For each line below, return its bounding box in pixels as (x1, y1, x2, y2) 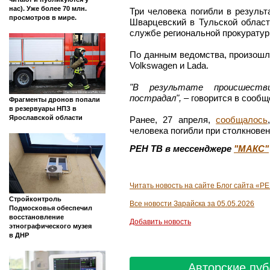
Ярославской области (9, 113, 83, 121)
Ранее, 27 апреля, (130, 115, 216, 125)
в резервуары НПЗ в (9, 104, 77, 112)
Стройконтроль (9, 195, 61, 203)
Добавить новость (130, 218, 191, 226)
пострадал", (130, 93, 184, 103)
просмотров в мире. (9, 13, 77, 21)
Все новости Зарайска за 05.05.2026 (130, 199, 254, 208)
